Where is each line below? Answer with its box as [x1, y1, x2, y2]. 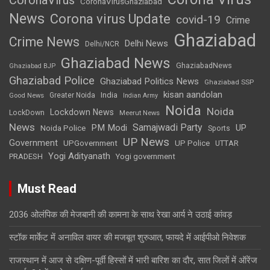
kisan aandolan [163, 89, 222, 100]
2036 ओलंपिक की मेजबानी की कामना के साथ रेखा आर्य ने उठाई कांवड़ [9, 209, 232, 220]
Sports [208, 124, 230, 133]
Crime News [9, 34, 80, 49]
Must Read [17, 181, 77, 196]
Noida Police [40, 122, 86, 133]
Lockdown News [50, 107, 114, 117]
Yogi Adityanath [48, 150, 110, 162]
